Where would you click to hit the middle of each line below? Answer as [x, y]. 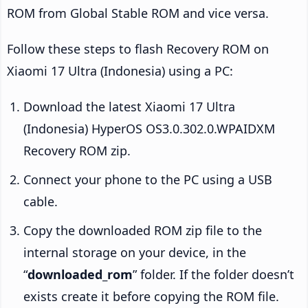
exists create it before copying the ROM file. [151, 297]
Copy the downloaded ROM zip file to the [143, 231]
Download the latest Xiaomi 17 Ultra [129, 107]
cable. [41, 202]
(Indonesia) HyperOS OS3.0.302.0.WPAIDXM [149, 129]
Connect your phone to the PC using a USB [148, 180]
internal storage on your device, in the [135, 253]
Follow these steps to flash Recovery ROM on [138, 49]
